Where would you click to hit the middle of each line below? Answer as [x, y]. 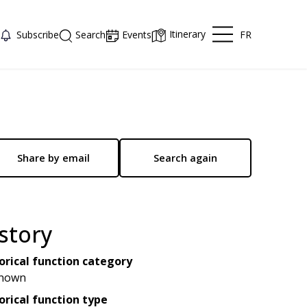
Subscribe [38, 34]
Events [137, 35]
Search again [186, 158]
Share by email [53, 158]
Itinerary [188, 34]
